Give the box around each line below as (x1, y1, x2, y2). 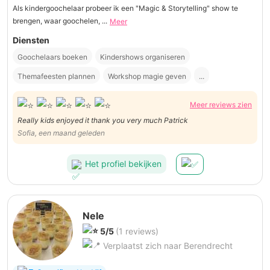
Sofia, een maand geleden (17, 128, 105, 137)
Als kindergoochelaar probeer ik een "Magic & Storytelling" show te (13, 3, 238, 13)
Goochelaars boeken (17, 52, 87, 62)
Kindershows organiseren (100, 52, 185, 62)
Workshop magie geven (108, 72, 186, 81)
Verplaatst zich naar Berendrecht (101, 240, 233, 251)
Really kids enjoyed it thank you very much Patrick (17, 115, 188, 125)
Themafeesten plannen (17, 72, 95, 81)
